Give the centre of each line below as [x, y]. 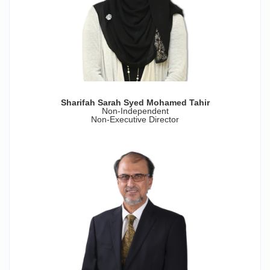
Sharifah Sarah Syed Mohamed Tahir [135, 102]
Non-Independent [135, 111]
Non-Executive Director [135, 119]
